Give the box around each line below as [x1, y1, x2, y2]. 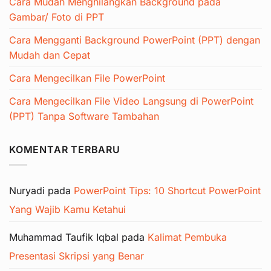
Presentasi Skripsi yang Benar [9, 250, 144, 263]
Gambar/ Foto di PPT [9, 11, 104, 24]
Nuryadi [9, 184, 45, 197]
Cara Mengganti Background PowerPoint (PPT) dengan [9, 34, 260, 47]
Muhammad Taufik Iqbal [9, 231, 119, 244]
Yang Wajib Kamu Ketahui [9, 203, 126, 216]
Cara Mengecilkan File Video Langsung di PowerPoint [9, 95, 253, 108]
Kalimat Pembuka [148, 231, 227, 244]
